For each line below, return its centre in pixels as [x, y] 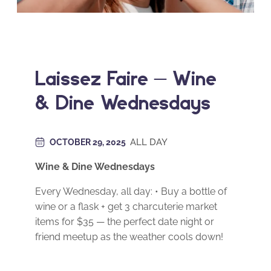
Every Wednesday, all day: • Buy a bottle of [131, 192]
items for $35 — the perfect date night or [125, 222]
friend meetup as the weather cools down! [129, 237]
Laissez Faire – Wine [126, 78]
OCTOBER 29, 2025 [89, 142]
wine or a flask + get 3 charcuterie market [126, 207]
